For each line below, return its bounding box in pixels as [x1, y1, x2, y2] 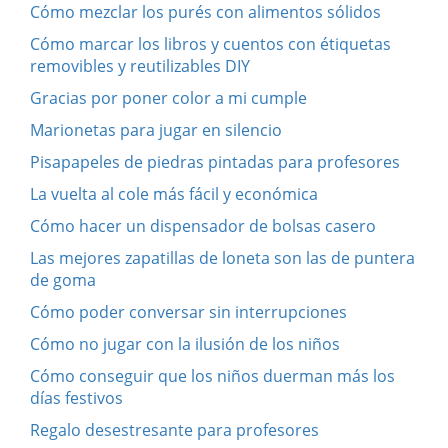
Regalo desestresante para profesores [30, 418, 319, 441]
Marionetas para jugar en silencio [30, 118, 282, 141]
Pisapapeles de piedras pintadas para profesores [30, 150, 400, 173]
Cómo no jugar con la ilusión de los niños [30, 332, 340, 355]
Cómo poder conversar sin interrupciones [30, 300, 347, 323]
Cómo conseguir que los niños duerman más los [30, 364, 395, 387]
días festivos [30, 386, 123, 409]
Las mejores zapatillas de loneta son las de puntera [30, 246, 415, 269]
